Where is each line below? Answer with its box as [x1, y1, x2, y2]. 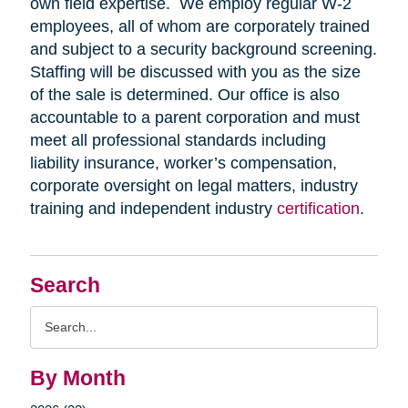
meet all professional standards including [29, 131, 326, 150]
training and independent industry [29, 199, 277, 219]
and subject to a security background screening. [29, 40, 377, 59]
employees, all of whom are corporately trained [29, 17, 370, 36]
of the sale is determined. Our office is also [29, 86, 340, 105]
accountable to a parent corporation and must [29, 108, 360, 127]
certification [276, 199, 360, 219]
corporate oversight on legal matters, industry [29, 177, 358, 196]
